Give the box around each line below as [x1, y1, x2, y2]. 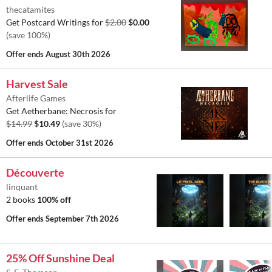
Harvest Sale [6, 77, 68, 91]
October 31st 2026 [46, 138, 114, 148]
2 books [6, 194, 37, 205]
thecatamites [6, 4, 55, 15]
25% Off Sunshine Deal [6, 251, 115, 265]
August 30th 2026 [46, 49, 110, 59]
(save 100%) [6, 30, 50, 41]
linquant [6, 182, 38, 192]
